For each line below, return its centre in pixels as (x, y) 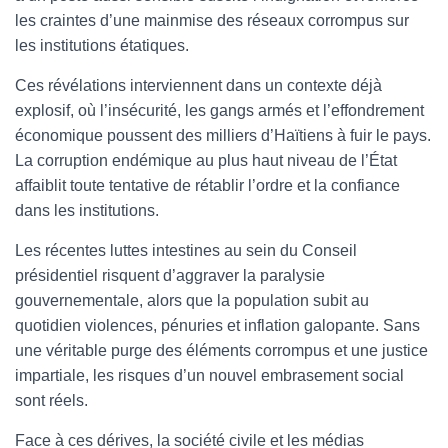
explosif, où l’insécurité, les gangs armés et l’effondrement (219, 110)
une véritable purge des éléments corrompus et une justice (221, 350)
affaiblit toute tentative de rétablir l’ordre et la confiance (207, 185)
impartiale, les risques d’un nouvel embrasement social (209, 375)
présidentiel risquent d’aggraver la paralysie (170, 275)
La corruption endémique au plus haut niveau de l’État (206, 160)
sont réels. (51, 400)
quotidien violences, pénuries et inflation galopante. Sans (217, 325)
